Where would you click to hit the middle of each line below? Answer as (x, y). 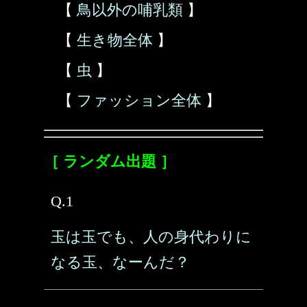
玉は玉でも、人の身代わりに (151, 237)
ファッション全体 (139, 100)
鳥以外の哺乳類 (130, 10)
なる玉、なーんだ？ (120, 262)
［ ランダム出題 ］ (110, 161)
